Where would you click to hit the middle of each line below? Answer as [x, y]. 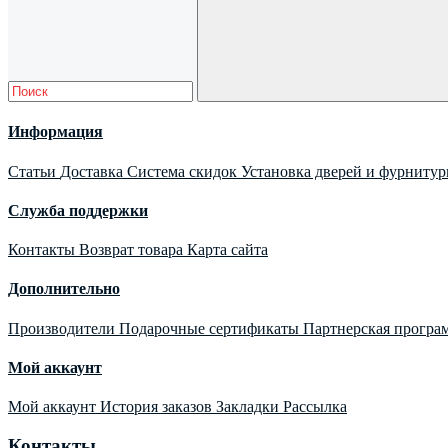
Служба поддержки [78, 210]
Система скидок [184, 171]
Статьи [34, 171]
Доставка [93, 171]
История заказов [158, 407]
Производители [63, 328]
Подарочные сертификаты [211, 328]
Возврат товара [133, 250]
